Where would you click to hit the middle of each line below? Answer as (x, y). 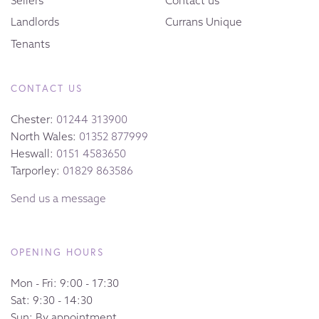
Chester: (33, 119)
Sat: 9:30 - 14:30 (52, 300)
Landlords (35, 22)
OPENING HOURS (58, 252)
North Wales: (45, 136)
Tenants (30, 43)
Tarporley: (37, 170)
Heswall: (33, 153)
